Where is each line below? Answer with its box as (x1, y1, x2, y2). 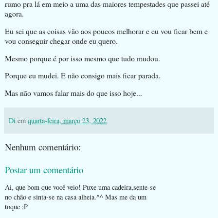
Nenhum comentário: (5, 141, 81, 153)
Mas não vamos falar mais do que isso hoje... (5, 88, 142, 98)
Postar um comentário (5, 163, 83, 176)
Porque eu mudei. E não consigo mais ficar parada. (5, 70, 161, 81)
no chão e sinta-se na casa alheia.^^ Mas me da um (5, 192, 146, 202)
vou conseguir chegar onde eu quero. (5, 35, 118, 46)
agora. (5, 8, 24, 18)
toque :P (5, 202, 28, 212)
